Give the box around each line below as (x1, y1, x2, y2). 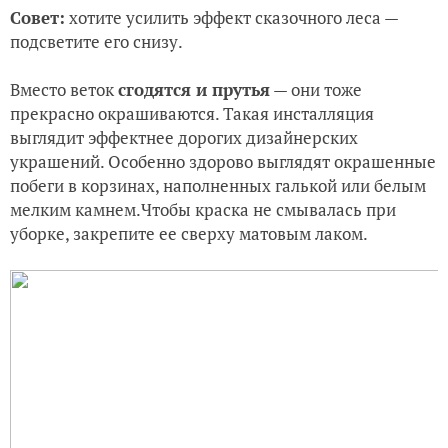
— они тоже (270, 77, 362, 101)
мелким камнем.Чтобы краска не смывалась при (10, 197, 396, 221)
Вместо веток (10, 77, 118, 101)
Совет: (10, 5, 65, 29)
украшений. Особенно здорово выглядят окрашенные (10, 149, 436, 173)
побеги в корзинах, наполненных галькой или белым (10, 173, 426, 197)
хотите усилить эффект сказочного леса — (65, 5, 398, 29)
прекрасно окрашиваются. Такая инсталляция (10, 101, 374, 125)
